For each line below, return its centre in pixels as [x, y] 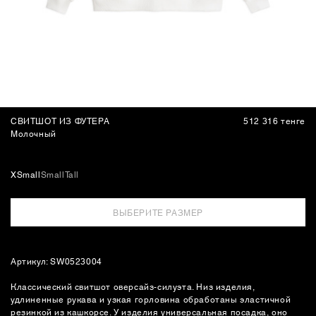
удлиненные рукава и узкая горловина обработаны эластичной [151, 299]
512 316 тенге [274, 120]
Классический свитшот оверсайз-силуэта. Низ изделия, [133, 286]
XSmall [26, 174]
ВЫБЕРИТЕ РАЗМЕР [158, 212]
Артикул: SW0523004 [56, 261]
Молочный [34, 133]
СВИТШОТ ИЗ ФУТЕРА [60, 120]
